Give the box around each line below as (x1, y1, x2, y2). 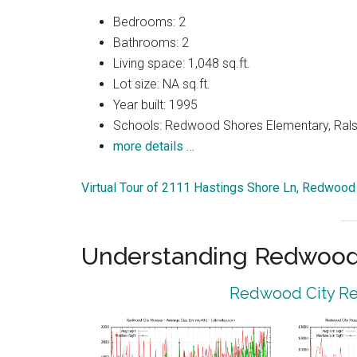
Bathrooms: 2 (113, 35, 189, 51)
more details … (113, 139, 194, 155)
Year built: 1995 (113, 97, 198, 113)
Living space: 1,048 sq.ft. (113, 56, 250, 72)
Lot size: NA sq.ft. (113, 76, 210, 92)
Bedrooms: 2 (113, 14, 186, 30)
